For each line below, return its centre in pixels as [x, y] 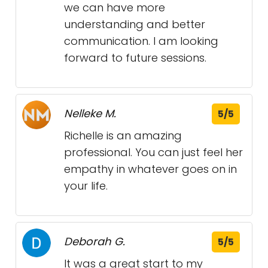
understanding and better [135, 25]
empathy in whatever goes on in [150, 169]
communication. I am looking [141, 41]
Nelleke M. [90, 114]
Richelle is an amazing [123, 136]
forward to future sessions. [135, 58]
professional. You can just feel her [153, 153]
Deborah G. [95, 242]
